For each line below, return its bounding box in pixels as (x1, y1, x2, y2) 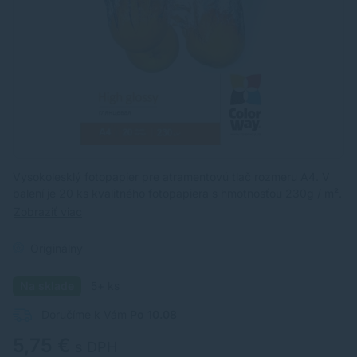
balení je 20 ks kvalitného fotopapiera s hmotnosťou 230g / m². (13, 186, 342, 200)
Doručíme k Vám (38, 307, 130, 321)
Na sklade (20, 278, 75, 292)
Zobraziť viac (14, 204, 82, 218)
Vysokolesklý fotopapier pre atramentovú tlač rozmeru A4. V (13, 170, 330, 183)
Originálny (30, 241, 83, 255)
